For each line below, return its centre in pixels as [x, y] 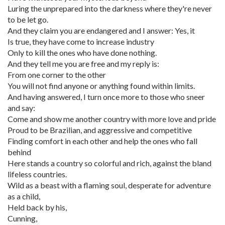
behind [19, 152]
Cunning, [22, 218]
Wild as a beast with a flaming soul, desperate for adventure [109, 185]
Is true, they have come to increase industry [81, 41]
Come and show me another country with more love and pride [112, 119]
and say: [21, 108]
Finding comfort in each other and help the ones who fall [102, 141]
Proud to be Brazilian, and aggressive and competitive [100, 130]
